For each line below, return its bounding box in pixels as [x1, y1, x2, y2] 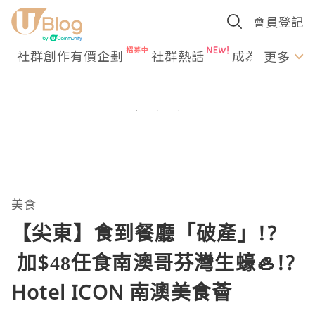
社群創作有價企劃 [17, 46, 124, 65]
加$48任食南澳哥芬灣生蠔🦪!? [11, 249, 297, 276]
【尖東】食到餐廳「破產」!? [11, 219, 278, 246]
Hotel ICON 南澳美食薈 [11, 278, 238, 305]
